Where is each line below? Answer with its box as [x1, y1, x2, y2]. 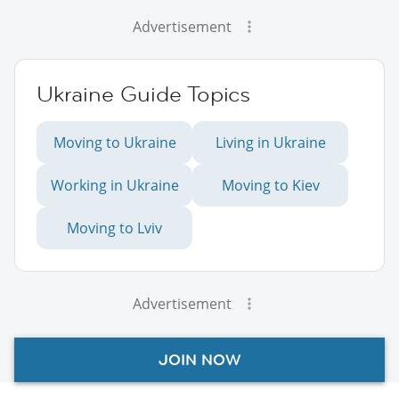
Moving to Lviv [67, 217, 162, 238]
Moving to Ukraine [53, 132, 176, 152]
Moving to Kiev [221, 175, 320, 195]
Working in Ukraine [50, 175, 179, 195]
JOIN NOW [158, 349, 241, 370]
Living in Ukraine [215, 132, 326, 152]
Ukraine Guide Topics [37, 79, 250, 108]
